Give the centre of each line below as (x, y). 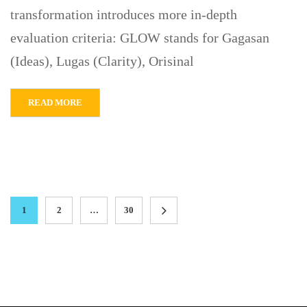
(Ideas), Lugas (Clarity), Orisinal (102, 61)
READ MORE (55, 102)
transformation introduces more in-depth (124, 14)
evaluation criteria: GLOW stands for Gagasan (140, 38)
